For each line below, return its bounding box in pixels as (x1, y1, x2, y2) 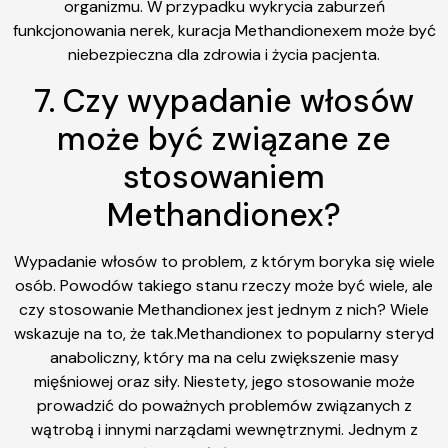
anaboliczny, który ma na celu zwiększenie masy (49, 346, 399, 368)
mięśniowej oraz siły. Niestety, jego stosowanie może (33, 370, 415, 392)
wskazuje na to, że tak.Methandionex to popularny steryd (14, 322, 434, 344)
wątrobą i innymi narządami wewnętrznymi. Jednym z (30, 418, 418, 440)
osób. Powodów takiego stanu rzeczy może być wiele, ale (15, 274, 433, 296)
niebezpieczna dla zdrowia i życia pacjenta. (68, 44, 380, 66)
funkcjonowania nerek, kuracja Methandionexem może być (12, 20, 436, 42)
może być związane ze (57, 117, 391, 160)
